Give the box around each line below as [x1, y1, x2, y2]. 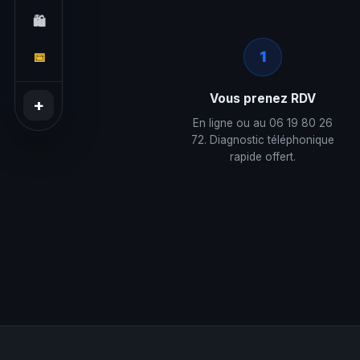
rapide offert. [230, 150, 296, 163]
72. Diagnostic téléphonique [191, 133, 334, 146]
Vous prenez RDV [210, 91, 316, 106]
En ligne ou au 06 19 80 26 [193, 117, 333, 129]
